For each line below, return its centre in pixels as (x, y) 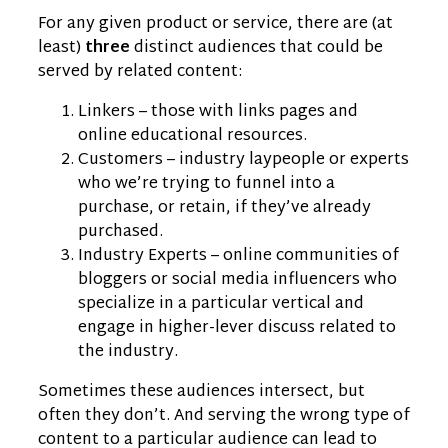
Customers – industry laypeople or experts (243, 160)
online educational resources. (192, 136)
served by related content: (140, 72)
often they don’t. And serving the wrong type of (224, 416)
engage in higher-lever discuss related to (237, 328)
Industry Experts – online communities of (238, 256)
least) (61, 48)
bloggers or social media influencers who (237, 280)
